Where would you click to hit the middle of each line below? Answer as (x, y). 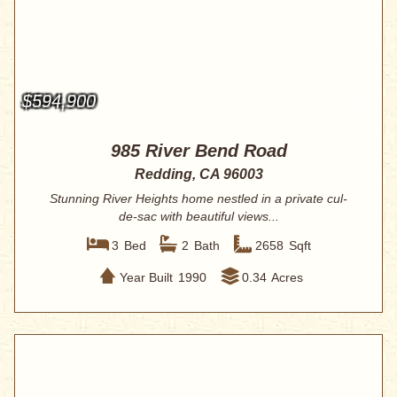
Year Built (146, 277)
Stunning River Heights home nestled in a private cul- (198, 199)
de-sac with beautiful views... (198, 217)
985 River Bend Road (198, 151)
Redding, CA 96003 (198, 175)
